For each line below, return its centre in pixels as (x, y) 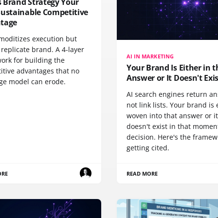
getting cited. (148, 147)
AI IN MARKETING (150, 56)
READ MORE (142, 173)
